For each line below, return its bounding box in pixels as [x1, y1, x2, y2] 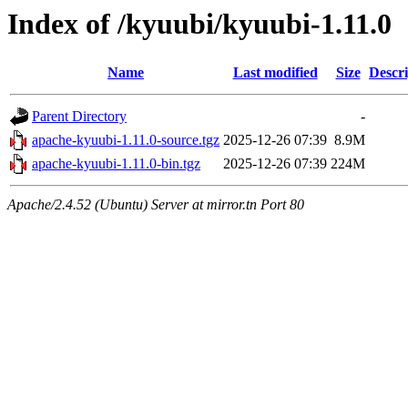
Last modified [232, 65, 318, 81]
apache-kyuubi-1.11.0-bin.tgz [32, 156, 200, 172]
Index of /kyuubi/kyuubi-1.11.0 [7, 7, 392, 40]
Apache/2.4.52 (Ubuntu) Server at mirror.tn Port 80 [7, 197, 304, 213]
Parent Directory [32, 108, 127, 125]
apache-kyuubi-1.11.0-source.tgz [32, 132, 219, 148]
